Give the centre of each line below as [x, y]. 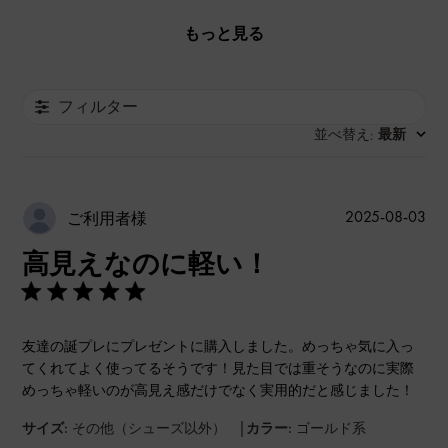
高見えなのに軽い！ [146, 264]
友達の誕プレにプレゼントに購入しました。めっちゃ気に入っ [218, 346]
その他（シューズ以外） [149, 428]
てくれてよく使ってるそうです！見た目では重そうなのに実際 [218, 368]
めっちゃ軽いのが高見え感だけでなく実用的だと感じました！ [218, 390]
